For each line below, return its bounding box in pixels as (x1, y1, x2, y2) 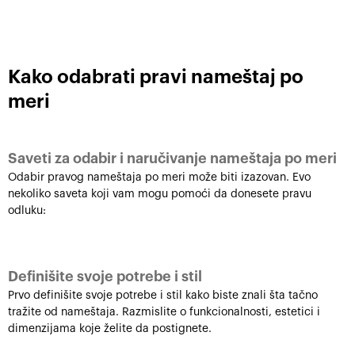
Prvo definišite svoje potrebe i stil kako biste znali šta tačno (8, 290, 318, 301)
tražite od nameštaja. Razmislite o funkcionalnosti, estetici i (8, 307, 320, 318)
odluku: (8, 205, 46, 216)
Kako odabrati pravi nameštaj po (8, 67, 303, 86)
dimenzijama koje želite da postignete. (8, 323, 212, 334)
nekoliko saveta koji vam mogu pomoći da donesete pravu (8, 189, 311, 200)
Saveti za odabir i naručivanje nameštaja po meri (8, 151, 337, 166)
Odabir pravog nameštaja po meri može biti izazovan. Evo (8, 172, 311, 183)
